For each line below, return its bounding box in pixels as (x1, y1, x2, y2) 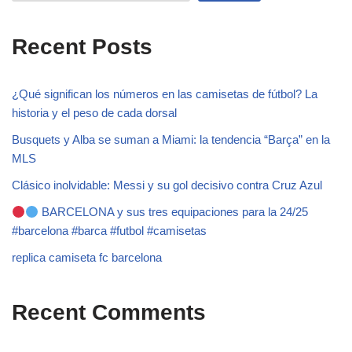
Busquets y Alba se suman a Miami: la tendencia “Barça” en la (12, 133, 330, 146)
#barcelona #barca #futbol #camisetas (12, 224, 207, 237)
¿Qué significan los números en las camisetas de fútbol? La (12, 87, 317, 101)
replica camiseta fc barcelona (12, 251, 162, 264)
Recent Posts (12, 35, 152, 59)
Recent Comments (12, 300, 206, 324)
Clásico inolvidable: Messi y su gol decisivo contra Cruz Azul (12, 178, 322, 192)
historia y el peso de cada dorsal (12, 106, 177, 119)
